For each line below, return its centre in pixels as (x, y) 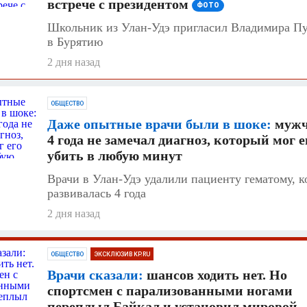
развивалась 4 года (97, 193)
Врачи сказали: (95, 274)
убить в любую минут (115, 155)
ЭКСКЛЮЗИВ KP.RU (122, 254)
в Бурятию (75, 41)
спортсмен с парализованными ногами (170, 290)
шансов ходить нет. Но (215, 274)
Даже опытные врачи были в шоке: (159, 124)
